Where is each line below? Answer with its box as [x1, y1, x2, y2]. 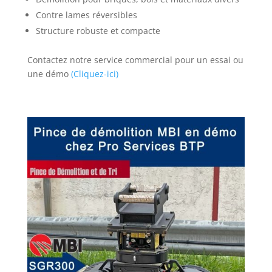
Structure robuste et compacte [35, 25, 160, 36]
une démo [27, 68, 71, 80]
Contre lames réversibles [35, 9, 137, 21]
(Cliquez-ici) [70, 68, 118, 80]
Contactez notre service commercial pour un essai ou [27, 54, 243, 66]
